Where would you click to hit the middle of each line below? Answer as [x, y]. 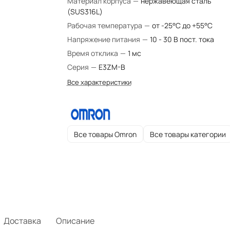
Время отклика [93, 53]
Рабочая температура [105, 25]
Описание [75, 221]
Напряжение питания [104, 39]
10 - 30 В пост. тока [182, 39]
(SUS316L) [85, 12]
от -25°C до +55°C [182, 25]
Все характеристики [99, 82]
